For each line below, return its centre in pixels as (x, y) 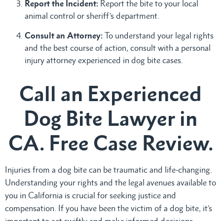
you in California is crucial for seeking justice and (91, 195)
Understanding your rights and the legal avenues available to (110, 182)
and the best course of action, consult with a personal (118, 48)
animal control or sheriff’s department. (92, 16)
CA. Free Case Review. (110, 143)
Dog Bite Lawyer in (110, 118)
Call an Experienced (110, 93)
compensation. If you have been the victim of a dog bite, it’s (109, 208)
